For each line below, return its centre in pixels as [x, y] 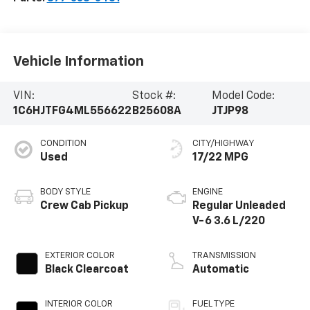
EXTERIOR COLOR [80, 256]
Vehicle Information [78, 61]
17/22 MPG [220, 158]
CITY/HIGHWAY [224, 144]
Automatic [221, 270]
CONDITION [63, 144]
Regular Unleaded [239, 207]
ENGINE [208, 192]
